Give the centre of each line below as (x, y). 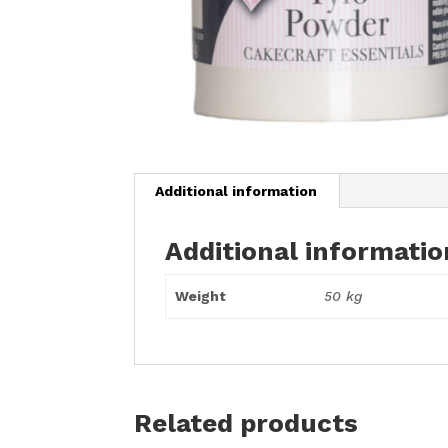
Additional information (236, 190)
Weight (200, 295)
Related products (246, 422)
